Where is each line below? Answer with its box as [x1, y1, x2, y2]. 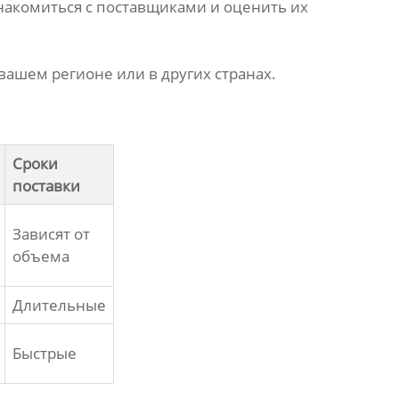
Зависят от [12, 224, 90, 245]
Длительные [12, 295, 106, 316]
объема [12, 246, 69, 267]
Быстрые [12, 343, 77, 364]
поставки [12, 175, 80, 197]
